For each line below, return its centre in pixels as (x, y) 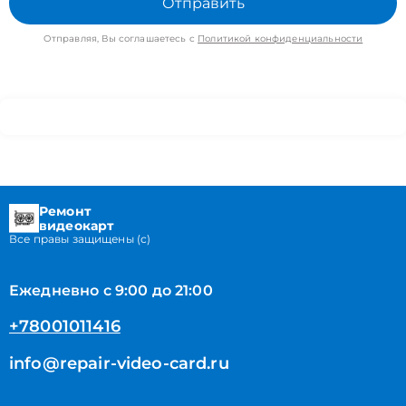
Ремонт (65, 211)
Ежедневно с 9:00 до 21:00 (111, 290)
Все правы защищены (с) (80, 239)
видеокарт (77, 226)
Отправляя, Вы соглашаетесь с (121, 39)
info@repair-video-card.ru (119, 363)
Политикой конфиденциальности (280, 39)
